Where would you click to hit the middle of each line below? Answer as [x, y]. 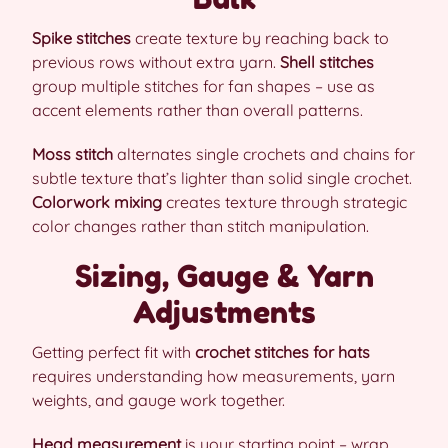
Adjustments [224, 311]
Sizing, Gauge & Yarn [224, 275]
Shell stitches [327, 61]
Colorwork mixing [97, 201]
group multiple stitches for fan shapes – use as [203, 85]
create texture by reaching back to [260, 37]
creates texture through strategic [284, 201]
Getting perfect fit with [113, 351]
